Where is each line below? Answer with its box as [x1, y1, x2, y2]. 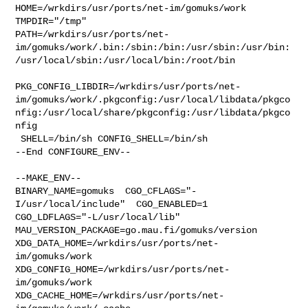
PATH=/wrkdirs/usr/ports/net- [15, 28, 170, 40]
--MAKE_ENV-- [15, 172, 82, 184]
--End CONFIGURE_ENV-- [15, 146, 131, 157]
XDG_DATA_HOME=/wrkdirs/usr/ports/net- [15, 237, 219, 249]
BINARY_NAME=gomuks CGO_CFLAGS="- [15, 185, 197, 197]
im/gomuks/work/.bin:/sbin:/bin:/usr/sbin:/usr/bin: [15, 41, 291, 53]
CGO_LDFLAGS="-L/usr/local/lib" [15, 211, 181, 223]
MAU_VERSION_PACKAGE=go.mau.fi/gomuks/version [15, 224, 263, 236]
